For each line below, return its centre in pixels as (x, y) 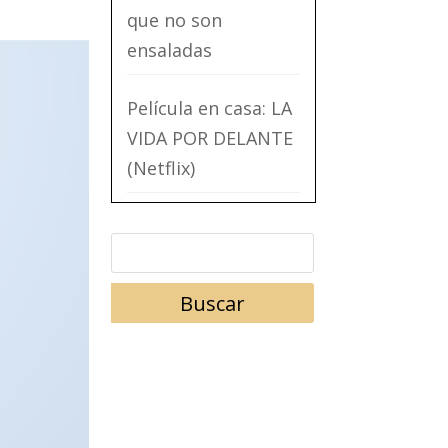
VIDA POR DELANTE (209, 138)
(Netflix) (160, 168)
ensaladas (169, 50)
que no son (174, 20)
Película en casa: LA (209, 108)
